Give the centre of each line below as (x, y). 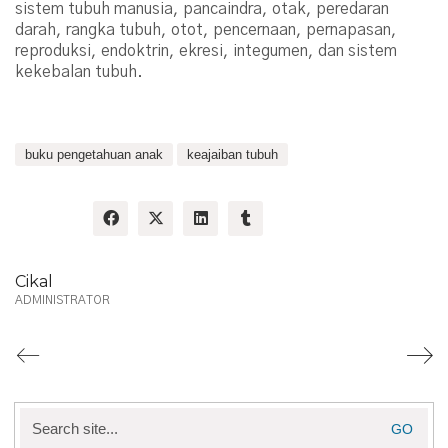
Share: (44, 221)
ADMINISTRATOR (62, 299)
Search (44, 417)
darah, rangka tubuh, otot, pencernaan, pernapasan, (206, 29)
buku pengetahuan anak (94, 154)
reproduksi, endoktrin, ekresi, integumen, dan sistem (206, 50)
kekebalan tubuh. (79, 71)
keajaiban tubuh (232, 154)
